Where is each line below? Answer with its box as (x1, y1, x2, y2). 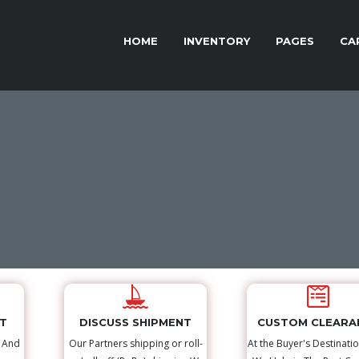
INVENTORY (184, 34, 250, 47)
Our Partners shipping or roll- (68, 337, 203, 351)
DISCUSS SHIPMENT (79, 316, 192, 329)
